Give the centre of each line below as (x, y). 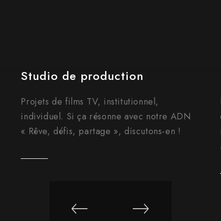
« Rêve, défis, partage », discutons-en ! (101, 131)
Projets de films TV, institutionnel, (90, 102)
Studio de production (82, 76)
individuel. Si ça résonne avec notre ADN (106, 116)
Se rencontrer (138, 30)
